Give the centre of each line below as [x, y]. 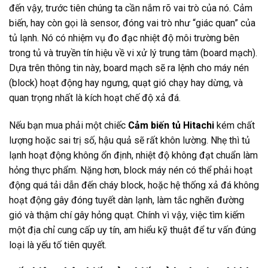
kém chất [234, 126]
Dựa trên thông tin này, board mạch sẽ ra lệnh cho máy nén [129, 68]
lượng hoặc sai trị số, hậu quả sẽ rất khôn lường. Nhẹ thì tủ [130, 141]
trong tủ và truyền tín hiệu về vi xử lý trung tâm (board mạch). [133, 53]
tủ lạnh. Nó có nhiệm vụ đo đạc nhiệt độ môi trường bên [124, 38]
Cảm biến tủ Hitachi [171, 126]
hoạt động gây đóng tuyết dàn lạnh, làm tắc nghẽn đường [127, 200]
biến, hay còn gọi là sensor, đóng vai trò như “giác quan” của [132, 23]
